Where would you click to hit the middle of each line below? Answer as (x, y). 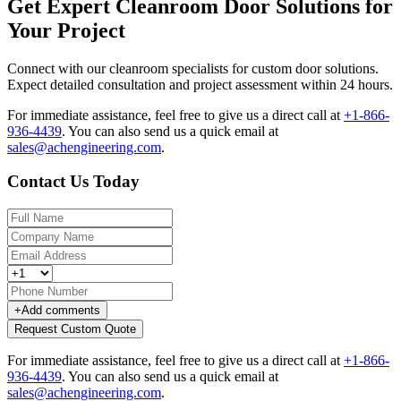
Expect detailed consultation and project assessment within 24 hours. (200, 84)
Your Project (66, 30)
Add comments (61, 311)
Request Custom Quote (75, 329)
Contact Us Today (73, 182)
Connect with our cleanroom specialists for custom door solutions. (193, 68)
